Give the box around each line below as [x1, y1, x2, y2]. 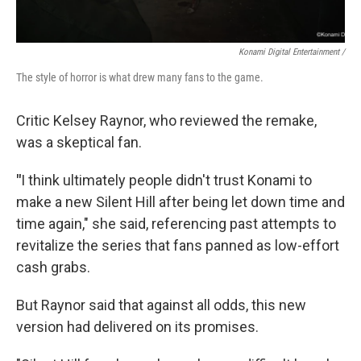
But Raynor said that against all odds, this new [16, 297, 306, 313]
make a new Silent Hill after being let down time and [16, 193, 345, 210]
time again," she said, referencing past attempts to [16, 215, 336, 232]
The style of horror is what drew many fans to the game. [16, 71, 263, 84]
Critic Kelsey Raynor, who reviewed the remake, [16, 112, 317, 129]
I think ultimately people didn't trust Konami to [21, 172, 312, 189]
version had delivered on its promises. [16, 318, 259, 335]
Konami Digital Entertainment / [239, 47, 345, 57]
